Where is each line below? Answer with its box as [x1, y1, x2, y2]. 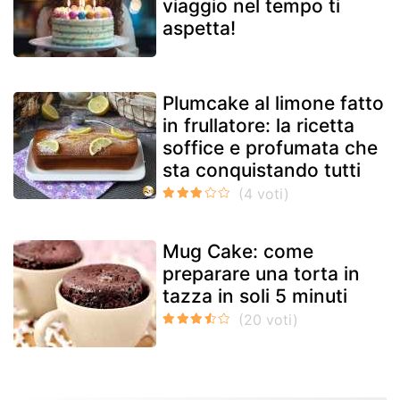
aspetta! [162, 16, 236, 39]
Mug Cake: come [162, 239, 313, 262]
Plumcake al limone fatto [162, 91, 384, 114]
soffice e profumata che [162, 136, 378, 159]
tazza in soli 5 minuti [162, 284, 347, 307]
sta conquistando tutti [162, 158, 361, 181]
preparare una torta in [162, 262, 360, 285]
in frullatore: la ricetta [162, 113, 354, 137]
